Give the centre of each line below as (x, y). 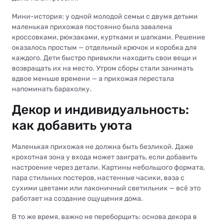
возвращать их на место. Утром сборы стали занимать (103, 69)
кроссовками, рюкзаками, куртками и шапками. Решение (109, 37)
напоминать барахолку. (52, 89)
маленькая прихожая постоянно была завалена (92, 27)
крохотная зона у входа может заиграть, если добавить (105, 157)
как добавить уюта (72, 126)
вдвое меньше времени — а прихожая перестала (93, 79)
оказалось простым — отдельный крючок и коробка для (104, 48)
